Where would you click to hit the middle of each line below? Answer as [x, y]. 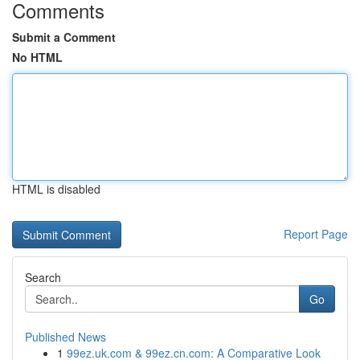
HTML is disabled [56, 189]
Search [43, 277]
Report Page [316, 234]
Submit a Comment [64, 37]
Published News [65, 337]
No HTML [37, 57]
